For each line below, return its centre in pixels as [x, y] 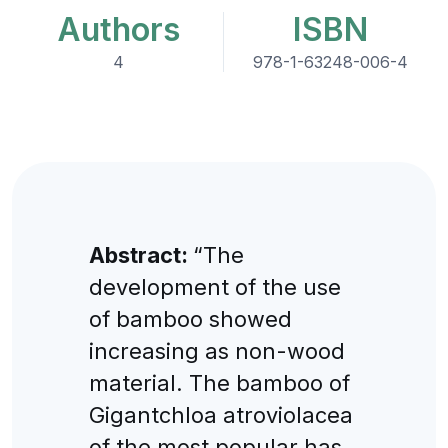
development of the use [214, 286]
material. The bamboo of [219, 382]
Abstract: [140, 254]
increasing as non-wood [216, 350]
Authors [118, 29]
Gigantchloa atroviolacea [220, 414]
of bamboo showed [190, 318]
